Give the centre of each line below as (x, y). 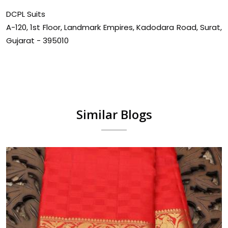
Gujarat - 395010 (37, 41)
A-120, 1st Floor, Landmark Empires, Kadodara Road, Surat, (114, 27)
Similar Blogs (114, 115)
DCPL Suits (26, 14)
